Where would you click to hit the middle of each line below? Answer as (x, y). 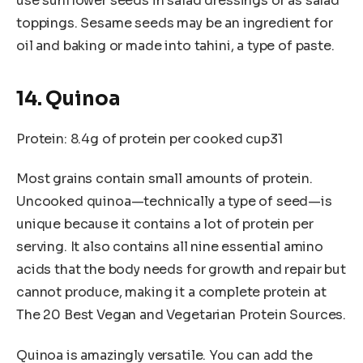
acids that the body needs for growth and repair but (181, 270)
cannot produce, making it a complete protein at (171, 293)
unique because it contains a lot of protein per (165, 224)
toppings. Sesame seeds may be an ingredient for (175, 23)
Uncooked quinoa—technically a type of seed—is (174, 202)
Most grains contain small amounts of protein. (164, 179)
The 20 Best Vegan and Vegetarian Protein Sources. (181, 315)
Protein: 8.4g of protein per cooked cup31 (149, 139)
